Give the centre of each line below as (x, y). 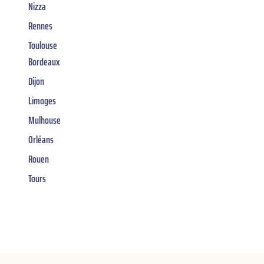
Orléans (41, 139)
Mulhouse (44, 120)
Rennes (40, 26)
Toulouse (43, 45)
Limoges (42, 100)
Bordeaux (44, 62)
